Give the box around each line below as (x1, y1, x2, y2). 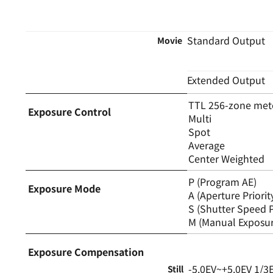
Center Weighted (188, 151, 265, 166)
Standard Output (187, 32, 266, 48)
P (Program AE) (188, 174, 257, 189)
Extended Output (187, 72, 266, 87)
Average (188, 137, 225, 152)
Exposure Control (28, 104, 111, 119)
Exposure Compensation (28, 244, 144, 259)
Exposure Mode (28, 180, 101, 196)
